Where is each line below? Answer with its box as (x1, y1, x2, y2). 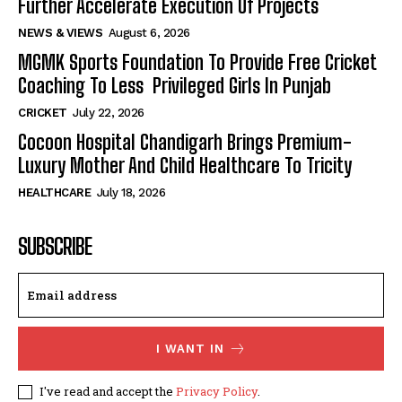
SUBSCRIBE (18, 233, 92, 260)
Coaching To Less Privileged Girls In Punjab (18, 74, 331, 99)
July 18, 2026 (96, 186, 165, 200)
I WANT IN (155, 342, 224, 356)
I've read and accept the (39, 383, 176, 400)
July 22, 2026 (73, 106, 144, 120)
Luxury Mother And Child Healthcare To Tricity (18, 153, 352, 179)
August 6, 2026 (108, 26, 190, 40)
